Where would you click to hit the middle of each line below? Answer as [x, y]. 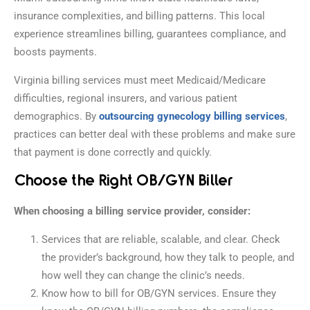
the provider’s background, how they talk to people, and [168, 257]
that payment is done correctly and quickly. [113, 152]
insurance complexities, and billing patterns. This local [139, 16]
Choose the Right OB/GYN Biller [123, 181]
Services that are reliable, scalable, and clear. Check [161, 239]
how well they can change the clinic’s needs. [143, 275]
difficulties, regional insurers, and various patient [126, 98]
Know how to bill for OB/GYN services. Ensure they [159, 293]
